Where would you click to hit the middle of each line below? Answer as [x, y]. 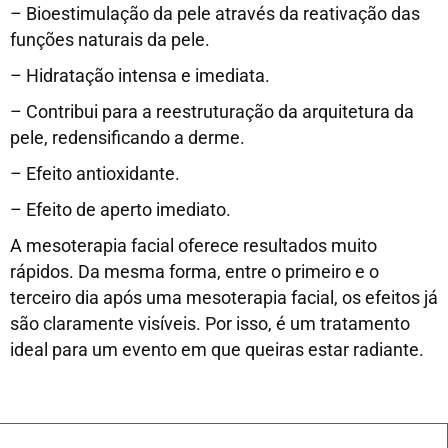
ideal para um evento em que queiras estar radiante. [217, 350]
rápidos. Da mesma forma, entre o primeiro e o [194, 272]
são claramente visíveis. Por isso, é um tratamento [210, 324]
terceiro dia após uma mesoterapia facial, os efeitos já [224, 298]
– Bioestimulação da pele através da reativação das [215, 14]
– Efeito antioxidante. [95, 174]
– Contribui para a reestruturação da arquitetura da [212, 112]
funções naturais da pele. [110, 40]
